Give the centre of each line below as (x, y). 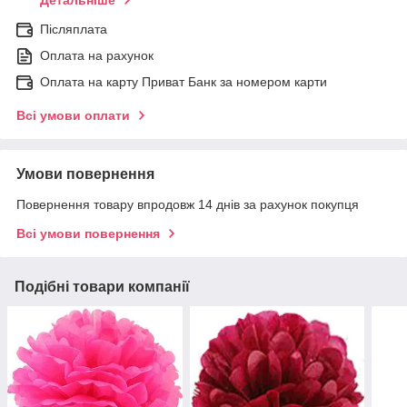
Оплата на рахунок (97, 55)
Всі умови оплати (73, 115)
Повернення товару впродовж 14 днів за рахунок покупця (188, 204)
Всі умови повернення (88, 233)
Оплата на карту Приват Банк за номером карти (184, 81)
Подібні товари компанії (102, 286)
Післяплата (74, 29)
